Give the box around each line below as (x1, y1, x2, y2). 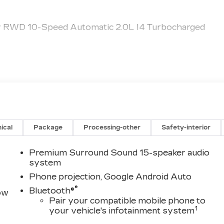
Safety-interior (161, 123, 211, 131)
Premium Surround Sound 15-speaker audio (29, 147, 210, 157)
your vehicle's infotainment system (49, 205, 195, 215)
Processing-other (83, 123, 141, 131)
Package (33, 123, 63, 131)
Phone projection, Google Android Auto (29, 171, 192, 181)
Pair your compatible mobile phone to (49, 195, 206, 205)
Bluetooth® (29, 185, 75, 195)
